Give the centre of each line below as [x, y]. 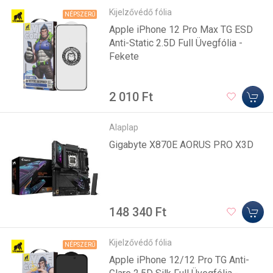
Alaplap [124, 127]
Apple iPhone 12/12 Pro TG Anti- [179, 260]
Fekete [124, 56]
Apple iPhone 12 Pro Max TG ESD [181, 29]
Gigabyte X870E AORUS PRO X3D [182, 144]
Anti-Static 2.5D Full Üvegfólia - [176, 43]
